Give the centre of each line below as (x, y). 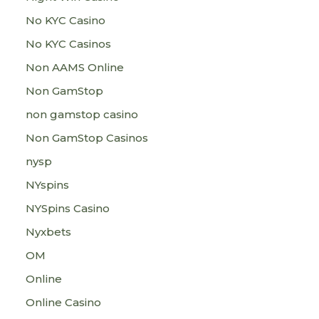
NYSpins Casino (68, 208)
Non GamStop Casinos (87, 138)
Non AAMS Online (75, 67)
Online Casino (63, 302)
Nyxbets (48, 232)
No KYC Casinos (68, 44)
